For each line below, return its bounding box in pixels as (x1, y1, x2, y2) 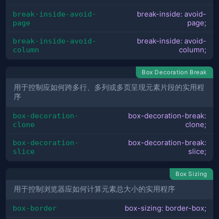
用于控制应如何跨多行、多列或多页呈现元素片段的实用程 (14, 83, 204, 92)
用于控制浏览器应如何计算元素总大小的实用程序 (14, 185, 175, 194)
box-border (13, 203, 57, 212)
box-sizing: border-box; (125, 203, 206, 213)
